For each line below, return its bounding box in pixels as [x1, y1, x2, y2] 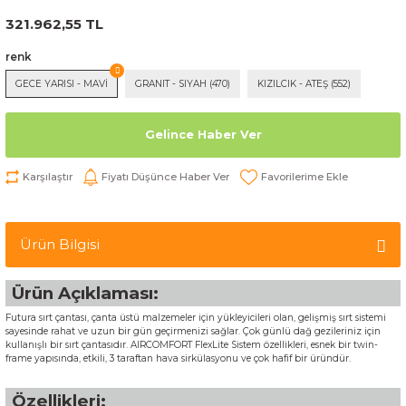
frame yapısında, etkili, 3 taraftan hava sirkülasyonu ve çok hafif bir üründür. [5, 353, 351, 364]
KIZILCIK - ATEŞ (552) [257, 78, 351, 90]
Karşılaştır [23, 170, 72, 183]
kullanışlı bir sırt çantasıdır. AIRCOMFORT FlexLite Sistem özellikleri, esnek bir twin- [5, 339, 378, 351]
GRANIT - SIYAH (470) [135, 78, 230, 90]
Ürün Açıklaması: [11, 283, 159, 304]
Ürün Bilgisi [20, 236, 100, 253]
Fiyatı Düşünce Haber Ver [101, 170, 229, 183]
